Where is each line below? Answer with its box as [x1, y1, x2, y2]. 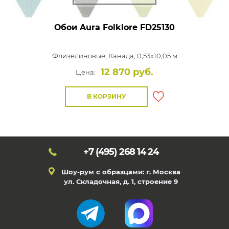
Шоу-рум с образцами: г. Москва [61, 168, 180, 176]
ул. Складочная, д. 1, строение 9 [64, 177, 178, 186]
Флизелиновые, [52, 52, 108, 60]
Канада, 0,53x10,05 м [108, 52, 177, 60]
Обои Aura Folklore [54, 22, 138, 32]
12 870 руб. [101, 66, 153, 78]
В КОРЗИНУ [86, 93, 126, 100]
